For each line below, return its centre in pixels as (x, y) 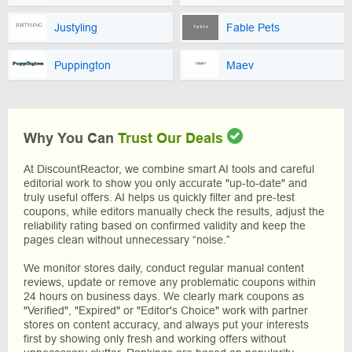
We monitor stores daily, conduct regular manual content (164, 268)
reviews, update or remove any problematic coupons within (170, 282)
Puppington (82, 65)
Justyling (76, 27)
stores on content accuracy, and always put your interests (166, 324)
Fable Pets (253, 27)
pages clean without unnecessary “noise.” (127, 240)
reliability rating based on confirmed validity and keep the (165, 225)
